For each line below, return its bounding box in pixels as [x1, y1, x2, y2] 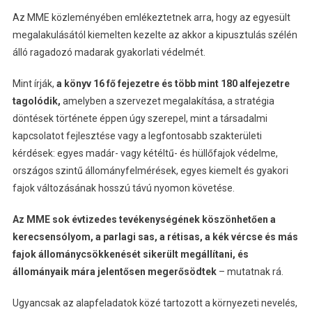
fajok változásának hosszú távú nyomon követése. [12, 182, 235, 194]
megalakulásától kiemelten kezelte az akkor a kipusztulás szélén [12, 29, 297, 40]
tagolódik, [12, 95, 61, 107]
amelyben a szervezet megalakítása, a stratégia [60, 95, 274, 107]
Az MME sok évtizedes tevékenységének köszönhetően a [12, 213, 276, 225]
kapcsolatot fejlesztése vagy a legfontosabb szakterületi [12, 130, 262, 141]
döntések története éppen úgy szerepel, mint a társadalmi [12, 112, 267, 124]
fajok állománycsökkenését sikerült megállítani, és [12, 248, 249, 260]
